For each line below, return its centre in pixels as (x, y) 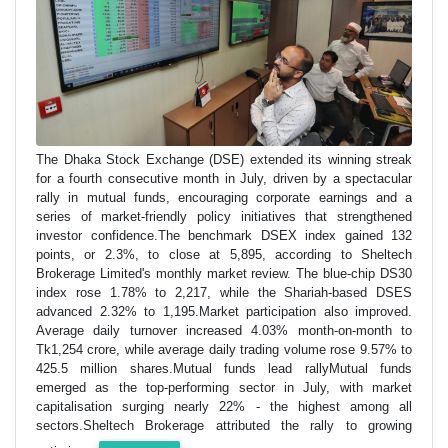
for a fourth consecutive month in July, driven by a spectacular (224, 178)
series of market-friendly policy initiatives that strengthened (224, 216)
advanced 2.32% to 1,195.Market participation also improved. (224, 311)
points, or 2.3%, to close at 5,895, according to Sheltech (224, 254)
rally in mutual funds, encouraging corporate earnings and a (224, 197)
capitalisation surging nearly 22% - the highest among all (224, 406)
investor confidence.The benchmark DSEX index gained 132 (224, 235)
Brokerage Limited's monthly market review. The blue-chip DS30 (224, 273)
